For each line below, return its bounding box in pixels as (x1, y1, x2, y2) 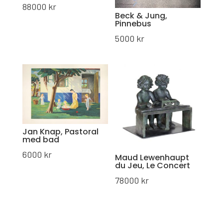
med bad (22, 134, 59, 146)
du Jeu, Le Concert (115, 160, 191, 172)
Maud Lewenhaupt (115, 152, 190, 164)
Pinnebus (115, 18, 152, 30)
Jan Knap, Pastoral (22, 126, 99, 138)
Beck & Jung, (115, 10, 168, 22)
